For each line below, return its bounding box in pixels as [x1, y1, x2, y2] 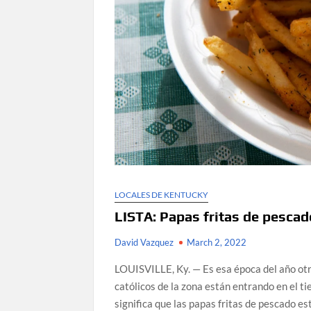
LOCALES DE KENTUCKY [115, 189, 209, 200]
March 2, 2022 [187, 236, 247, 248]
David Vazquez [115, 236, 174, 248]
